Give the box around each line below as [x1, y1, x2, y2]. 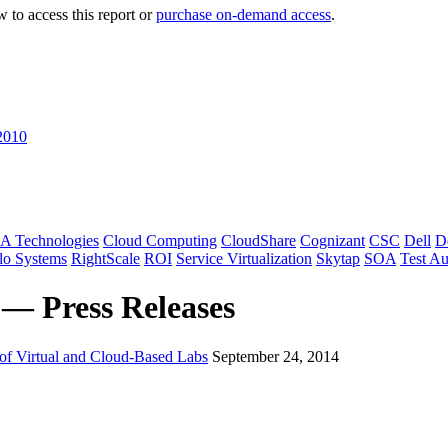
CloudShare [221, 231, 296, 249]
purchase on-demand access [156, 5, 331, 23]
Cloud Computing [103, 231, 217, 249]
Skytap [316, 249, 360, 267]
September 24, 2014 [212, 347, 339, 365]
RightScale [71, 249, 140, 267]
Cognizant [300, 231, 365, 249]
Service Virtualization [176, 249, 312, 267]
